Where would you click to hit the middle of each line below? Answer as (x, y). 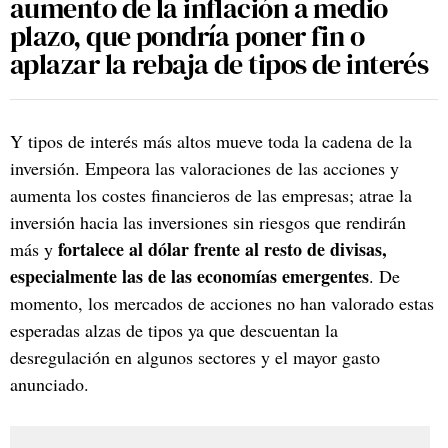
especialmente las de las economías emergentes (189, 275)
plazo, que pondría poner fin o (187, 35)
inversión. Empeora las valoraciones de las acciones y (204, 167)
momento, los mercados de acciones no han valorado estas (222, 302)
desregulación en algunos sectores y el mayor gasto (195, 356)
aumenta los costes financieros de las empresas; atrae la (211, 194)
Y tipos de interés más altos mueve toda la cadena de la (211, 140)
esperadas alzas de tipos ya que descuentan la (174, 329)
